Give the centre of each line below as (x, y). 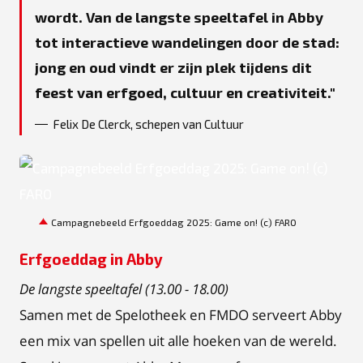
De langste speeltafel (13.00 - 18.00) (124, 288)
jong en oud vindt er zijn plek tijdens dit (173, 67)
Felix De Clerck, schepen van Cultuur (148, 124)
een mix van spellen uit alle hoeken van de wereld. (178, 340)
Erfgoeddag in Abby (91, 259)
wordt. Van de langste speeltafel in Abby (179, 17)
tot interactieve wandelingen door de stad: (187, 42)
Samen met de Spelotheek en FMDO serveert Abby (181, 314)
